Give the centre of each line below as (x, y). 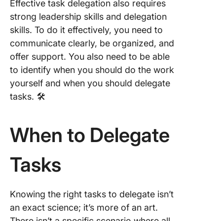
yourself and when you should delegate (90, 83)
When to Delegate (90, 135)
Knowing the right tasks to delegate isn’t (92, 194)
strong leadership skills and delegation (88, 17)
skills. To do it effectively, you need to (86, 30)
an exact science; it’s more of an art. (84, 207)
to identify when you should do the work (92, 70)
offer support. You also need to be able (90, 56)
